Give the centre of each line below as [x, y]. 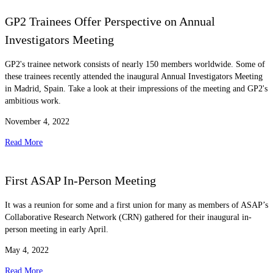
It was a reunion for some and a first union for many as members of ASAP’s [136, 205]
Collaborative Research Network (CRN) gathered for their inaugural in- [128, 218]
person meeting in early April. [57, 230]
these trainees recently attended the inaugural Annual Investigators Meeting [134, 77]
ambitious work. [33, 101]
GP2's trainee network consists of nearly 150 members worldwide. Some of [135, 65]
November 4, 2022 [37, 122]
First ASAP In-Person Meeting [80, 180]
